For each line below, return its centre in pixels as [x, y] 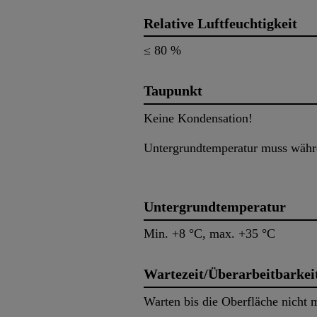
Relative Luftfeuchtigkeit [220, 23]
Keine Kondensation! [198, 118]
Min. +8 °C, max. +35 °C [209, 234]
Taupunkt [173, 91]
